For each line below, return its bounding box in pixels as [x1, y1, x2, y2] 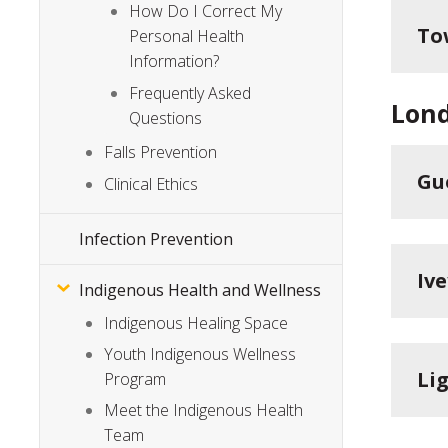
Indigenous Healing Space [104, 311, 289, 334]
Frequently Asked [129, 81, 252, 104]
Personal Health [129, 25, 245, 48]
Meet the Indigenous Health [104, 399, 304, 422]
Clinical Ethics [104, 172, 199, 195]
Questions [129, 106, 203, 129]
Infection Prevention [79, 227, 234, 250]
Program [104, 367, 167, 390]
